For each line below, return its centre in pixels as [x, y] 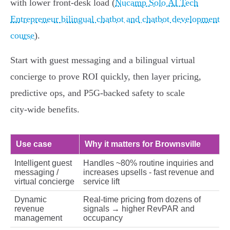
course [22, 36]
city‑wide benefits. [45, 110]
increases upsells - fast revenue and [149, 172]
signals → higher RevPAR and [139, 209]
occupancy [103, 218]
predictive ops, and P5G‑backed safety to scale [98, 93]
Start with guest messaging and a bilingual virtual [103, 60]
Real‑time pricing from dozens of [142, 200]
